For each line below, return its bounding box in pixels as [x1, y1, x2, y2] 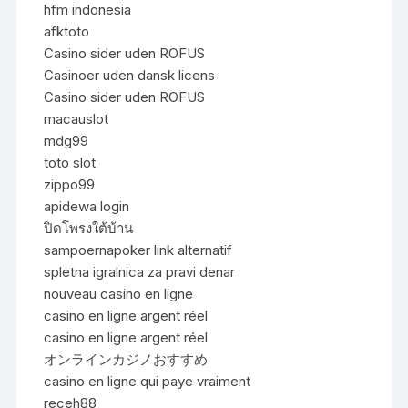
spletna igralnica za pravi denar [44, 262, 236, 280]
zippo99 [44, 175, 96, 193]
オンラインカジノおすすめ [44, 350, 209, 368]
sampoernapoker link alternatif [44, 240, 233, 259]
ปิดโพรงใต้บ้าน [44, 219, 134, 237]
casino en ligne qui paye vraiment [44, 372, 251, 390]
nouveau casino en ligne [44, 284, 194, 302]
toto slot [44, 153, 97, 171]
